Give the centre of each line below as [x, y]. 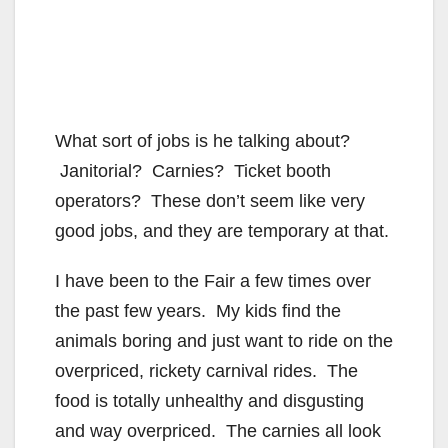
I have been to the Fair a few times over [213, 280]
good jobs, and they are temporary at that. [222, 230]
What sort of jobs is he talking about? [202, 140]
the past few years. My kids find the [198, 310]
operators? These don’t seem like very [210, 200]
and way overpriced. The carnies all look [218, 430]
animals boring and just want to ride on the [224, 340]
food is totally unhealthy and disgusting [209, 400]
